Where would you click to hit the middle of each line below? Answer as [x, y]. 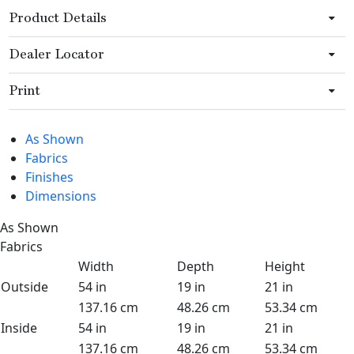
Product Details [58, 18]
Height [285, 266]
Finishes [49, 177]
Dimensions [61, 196]
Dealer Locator [57, 55]
